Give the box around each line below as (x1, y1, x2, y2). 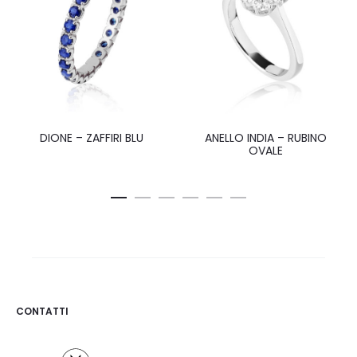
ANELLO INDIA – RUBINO (205, 130, 327, 147)
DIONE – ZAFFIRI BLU (39, 130, 143, 147)
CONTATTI (16, 304, 69, 319)
